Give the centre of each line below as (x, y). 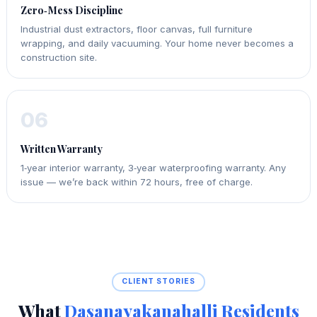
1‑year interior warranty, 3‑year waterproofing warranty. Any (154, 168)
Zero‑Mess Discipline (72, 10)
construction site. (59, 57)
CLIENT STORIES (158, 282)
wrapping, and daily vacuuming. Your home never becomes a (157, 43)
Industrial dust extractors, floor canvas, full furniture (137, 29)
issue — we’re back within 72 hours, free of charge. (137, 182)
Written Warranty (62, 149)
